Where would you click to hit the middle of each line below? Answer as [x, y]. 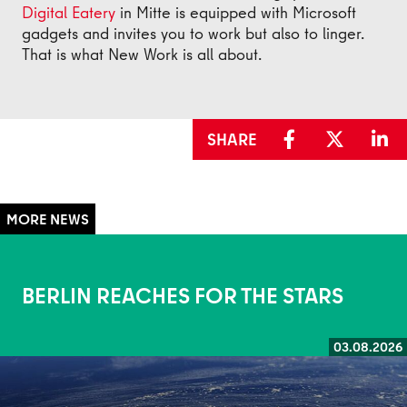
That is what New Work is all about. [142, 54]
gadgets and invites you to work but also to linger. [193, 33]
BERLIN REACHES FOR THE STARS [183, 296]
